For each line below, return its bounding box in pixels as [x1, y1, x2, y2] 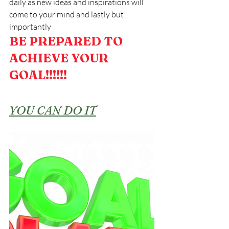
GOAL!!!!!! [9, 67, 67, 83]
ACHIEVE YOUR [9, 51, 111, 66]
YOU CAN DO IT [9, 103, 96, 118]
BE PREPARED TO [9, 34, 125, 49]
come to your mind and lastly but [9, 9, 125, 20]
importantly [9, 21, 51, 32]
